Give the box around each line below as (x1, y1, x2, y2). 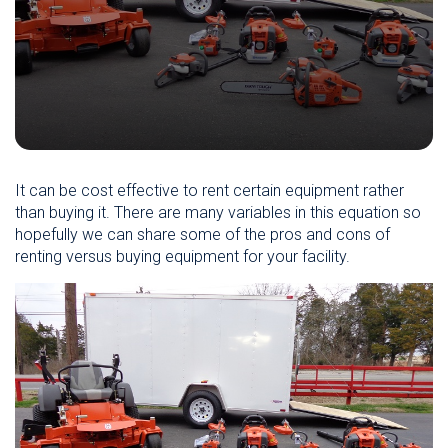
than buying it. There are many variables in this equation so (15, 203, 421, 222)
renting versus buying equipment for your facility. (15, 247, 350, 266)
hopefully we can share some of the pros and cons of (15, 225, 390, 244)
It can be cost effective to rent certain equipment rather (15, 181, 404, 200)
